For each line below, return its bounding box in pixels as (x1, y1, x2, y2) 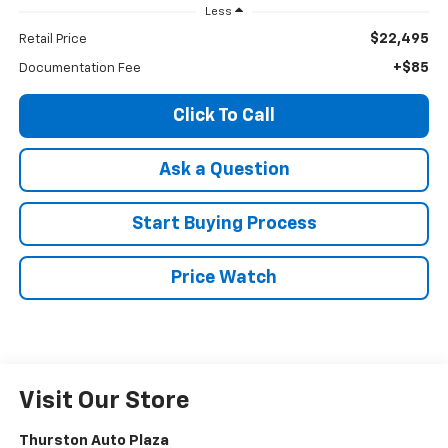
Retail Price (18, 32, 87, 46)
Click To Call (173, 106, 275, 125)
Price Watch (171, 268, 277, 287)
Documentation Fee (18, 61, 141, 75)
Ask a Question (158, 160, 290, 179)
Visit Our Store (18, 389, 190, 414)
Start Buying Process (131, 214, 317, 233)
